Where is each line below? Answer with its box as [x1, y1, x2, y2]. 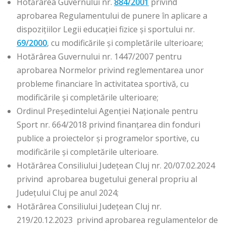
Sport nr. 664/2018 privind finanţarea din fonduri [17, 119, 200, 131]
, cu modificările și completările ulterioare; [47, 37, 203, 49]
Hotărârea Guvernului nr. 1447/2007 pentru [17, 51, 182, 63]
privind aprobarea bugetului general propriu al [17, 174, 197, 185]
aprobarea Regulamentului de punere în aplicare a [17, 10, 207, 22]
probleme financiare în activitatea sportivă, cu [17, 78, 189, 90]
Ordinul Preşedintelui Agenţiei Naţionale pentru [17, 105, 198, 117]
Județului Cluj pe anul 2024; [17, 187, 119, 199]
